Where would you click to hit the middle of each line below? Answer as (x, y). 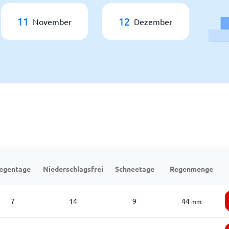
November (52, 21)
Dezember (153, 21)
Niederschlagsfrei (73, 169)
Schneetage (134, 169)
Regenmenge (191, 169)
